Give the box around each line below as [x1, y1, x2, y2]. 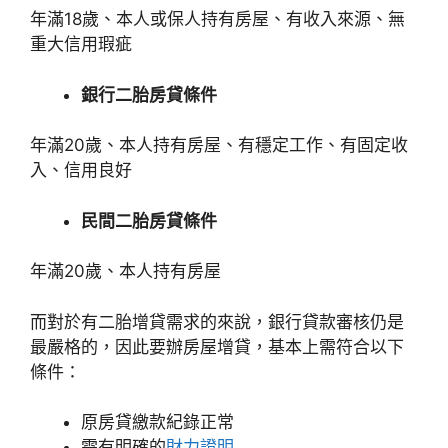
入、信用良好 [30, 160, 132, 180]
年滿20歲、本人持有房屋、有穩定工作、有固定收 [30, 135, 408, 155]
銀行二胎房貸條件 [81, 84, 217, 105]
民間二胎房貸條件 [81, 210, 217, 231]
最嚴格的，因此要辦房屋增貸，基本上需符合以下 [30, 336, 404, 357]
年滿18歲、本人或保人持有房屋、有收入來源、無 [30, 9, 405, 29]
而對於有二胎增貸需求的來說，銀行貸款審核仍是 [30, 311, 404, 332]
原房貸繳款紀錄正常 [81, 412, 234, 432]
